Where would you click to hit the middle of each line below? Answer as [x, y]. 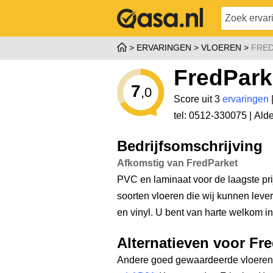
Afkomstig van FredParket [177, 163]
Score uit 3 [198, 99]
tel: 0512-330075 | [214, 115]
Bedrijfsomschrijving [190, 146]
